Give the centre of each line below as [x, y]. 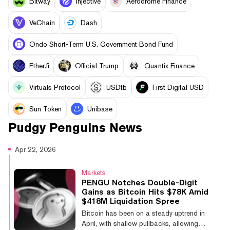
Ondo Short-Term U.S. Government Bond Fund [101, 44]
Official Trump [97, 65]
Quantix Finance [169, 65]
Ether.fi [39, 65]
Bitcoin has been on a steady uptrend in [143, 213]
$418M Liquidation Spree [131, 201]
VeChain [42, 22]
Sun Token [45, 109]
